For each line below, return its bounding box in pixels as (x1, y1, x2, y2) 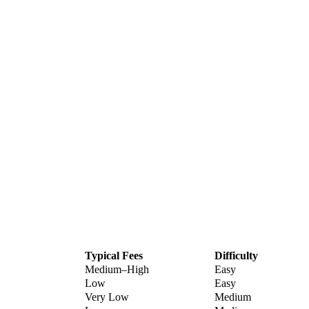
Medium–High (85, 263, 149, 276)
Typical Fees (85, 250, 143, 262)
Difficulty (215, 250, 258, 262)
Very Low (85, 291, 129, 303)
